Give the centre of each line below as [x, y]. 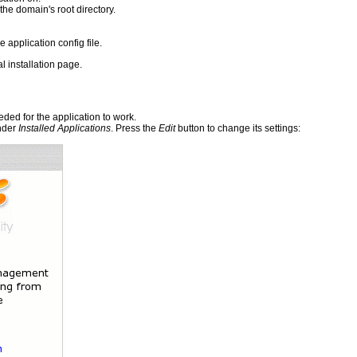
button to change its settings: [238, 129]
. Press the [135, 129]
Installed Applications [65, 129]
